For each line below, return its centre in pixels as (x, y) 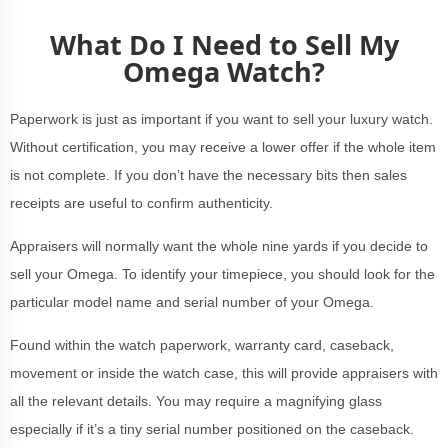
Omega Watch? (224, 71)
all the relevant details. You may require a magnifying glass (196, 401)
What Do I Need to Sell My (224, 44)
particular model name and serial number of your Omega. (194, 302)
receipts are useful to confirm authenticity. (141, 203)
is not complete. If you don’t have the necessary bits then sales (208, 175)
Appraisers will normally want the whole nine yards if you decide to (219, 246)
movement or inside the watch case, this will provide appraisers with (224, 373)
